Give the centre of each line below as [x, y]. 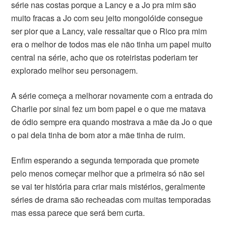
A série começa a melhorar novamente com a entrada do [112, 95]
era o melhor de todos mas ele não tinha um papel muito [111, 44]
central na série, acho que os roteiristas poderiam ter [105, 57]
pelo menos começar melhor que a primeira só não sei [108, 173]
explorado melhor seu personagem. [75, 70]
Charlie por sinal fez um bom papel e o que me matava [109, 108]
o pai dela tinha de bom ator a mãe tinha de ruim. [98, 135]
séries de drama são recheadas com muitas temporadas [111, 199]
